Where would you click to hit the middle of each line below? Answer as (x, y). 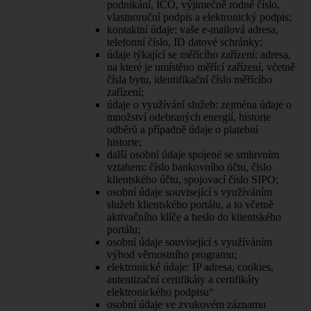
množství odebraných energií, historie (189, 117)
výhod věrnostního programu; (172, 254)
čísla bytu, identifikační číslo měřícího (190, 79)
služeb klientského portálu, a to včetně (190, 204)
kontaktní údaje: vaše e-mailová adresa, (193, 29)
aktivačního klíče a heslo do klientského (194, 217)
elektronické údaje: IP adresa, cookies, (190, 267)
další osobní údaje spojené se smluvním (193, 154)
